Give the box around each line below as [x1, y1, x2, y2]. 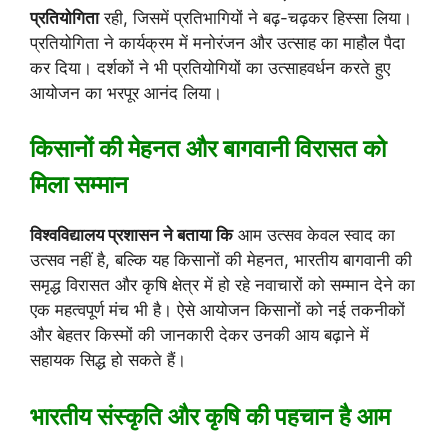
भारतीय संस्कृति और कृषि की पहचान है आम [30, 401, 390, 431]
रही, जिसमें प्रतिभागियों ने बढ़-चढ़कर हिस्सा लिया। [99, 7, 412, 28]
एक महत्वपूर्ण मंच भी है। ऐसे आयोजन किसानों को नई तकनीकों [30, 300, 405, 321]
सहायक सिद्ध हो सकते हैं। [30, 350, 186, 371]
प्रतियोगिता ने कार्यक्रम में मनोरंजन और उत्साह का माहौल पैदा [30, 32, 405, 53]
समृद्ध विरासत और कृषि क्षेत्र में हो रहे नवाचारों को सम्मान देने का [30, 275, 415, 296]
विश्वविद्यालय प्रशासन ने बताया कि [30, 225, 233, 246]
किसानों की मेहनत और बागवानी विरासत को [30, 134, 386, 164]
